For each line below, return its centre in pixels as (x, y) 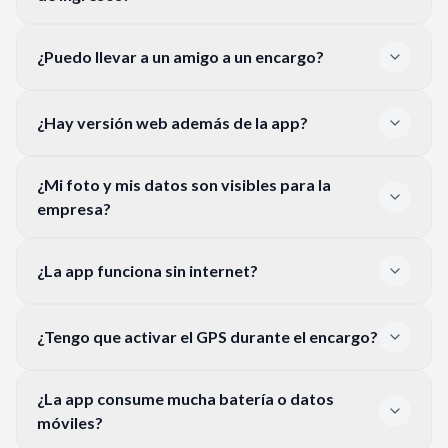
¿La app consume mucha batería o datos (185, 398)
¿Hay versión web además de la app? (172, 122)
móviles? (70, 422)
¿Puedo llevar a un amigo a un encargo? (180, 56)
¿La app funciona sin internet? (147, 270)
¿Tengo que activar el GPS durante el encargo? (207, 336)
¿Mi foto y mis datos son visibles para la (184, 184)
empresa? (74, 208)
